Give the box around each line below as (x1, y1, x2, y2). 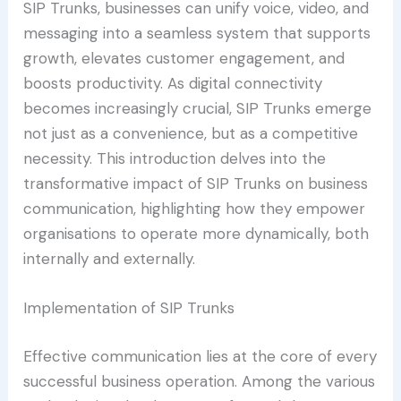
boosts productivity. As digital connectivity (23, 73, 323, 94)
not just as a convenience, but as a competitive (23, 124, 359, 144)
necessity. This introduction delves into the (23, 149, 327, 169)
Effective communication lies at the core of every (23, 346, 378, 366)
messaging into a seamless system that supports (23, 23, 371, 44)
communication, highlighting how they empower (23, 199, 366, 219)
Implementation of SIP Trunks (23, 298, 235, 319)
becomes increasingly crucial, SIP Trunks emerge (23, 98, 372, 119)
